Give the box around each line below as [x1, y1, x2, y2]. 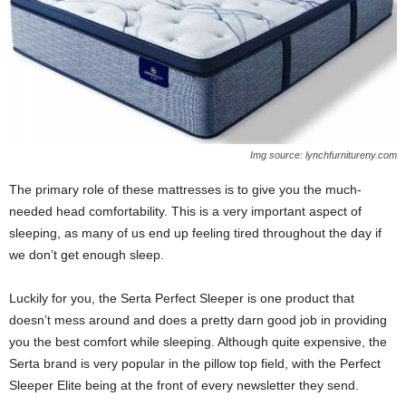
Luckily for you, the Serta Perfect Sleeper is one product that [9, 290, 354, 305]
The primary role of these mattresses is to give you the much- [9, 181, 362, 197]
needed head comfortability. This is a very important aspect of [9, 203, 362, 218]
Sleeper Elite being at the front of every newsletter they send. [9, 377, 359, 392]
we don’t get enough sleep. [9, 246, 164, 262]
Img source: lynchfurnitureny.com [250, 149, 397, 160]
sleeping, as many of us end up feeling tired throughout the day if [9, 225, 382, 240]
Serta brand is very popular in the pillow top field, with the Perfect [9, 355, 381, 371]
